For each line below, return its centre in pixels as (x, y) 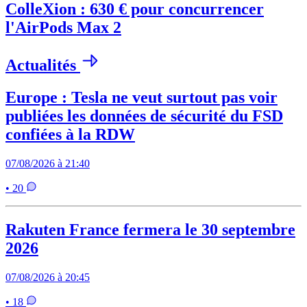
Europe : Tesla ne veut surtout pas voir (142, 98)
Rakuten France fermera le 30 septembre (150, 229)
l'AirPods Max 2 (63, 28)
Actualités (43, 65)
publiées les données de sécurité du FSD (144, 116)
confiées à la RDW (70, 135)
